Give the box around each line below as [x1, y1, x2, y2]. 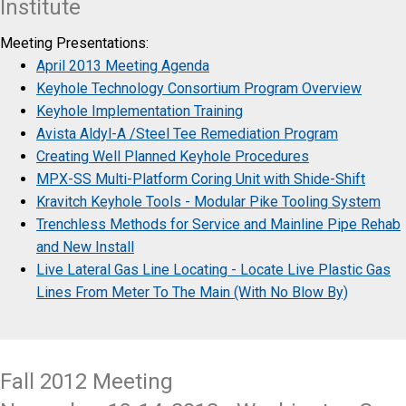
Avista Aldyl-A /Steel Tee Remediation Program [36, 124, 338, 142]
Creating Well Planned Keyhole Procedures [36, 147, 309, 165]
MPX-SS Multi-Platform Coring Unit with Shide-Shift [36, 169, 365, 188]
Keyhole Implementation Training [36, 101, 243, 120]
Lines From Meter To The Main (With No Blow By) [36, 283, 348, 301]
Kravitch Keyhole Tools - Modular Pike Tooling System [36, 192, 381, 210]
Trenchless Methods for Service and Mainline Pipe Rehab [36, 215, 401, 233]
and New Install [36, 237, 134, 256]
